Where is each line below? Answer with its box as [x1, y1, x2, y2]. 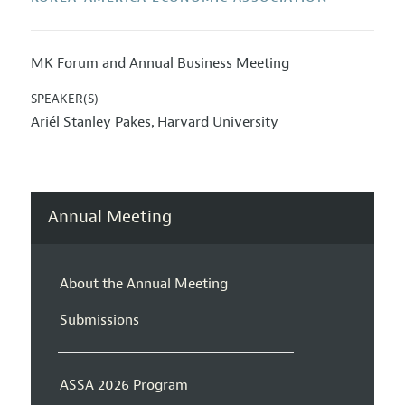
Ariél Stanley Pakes [30, 113, 151, 132]
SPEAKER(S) [30, 91, 99, 108]
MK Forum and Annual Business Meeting [30, 54, 289, 73]
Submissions [59, 310, 139, 329]
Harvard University [156, 113, 278, 132]
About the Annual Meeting [59, 274, 228, 293]
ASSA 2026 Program [59, 375, 188, 394]
